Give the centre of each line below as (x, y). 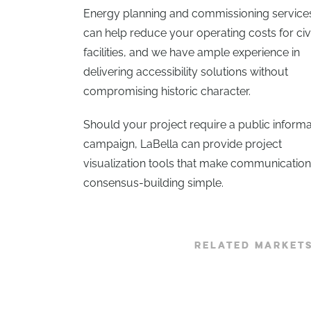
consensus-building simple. (153, 183)
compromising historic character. (167, 92)
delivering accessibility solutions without (186, 72)
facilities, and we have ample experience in (192, 53)
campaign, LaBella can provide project (183, 144)
